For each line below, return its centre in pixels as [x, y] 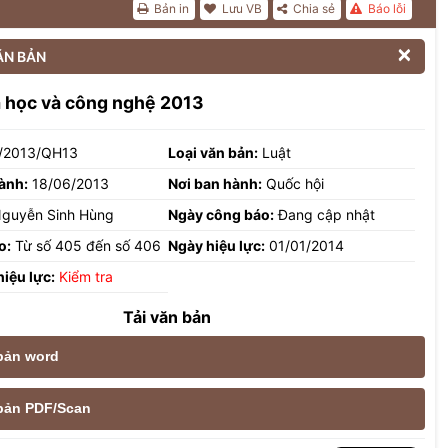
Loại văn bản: [213, 152]
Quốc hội [293, 183]
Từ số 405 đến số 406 [86, 245]
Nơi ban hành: [215, 183]
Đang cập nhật [325, 214]
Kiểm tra [86, 276]
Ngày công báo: [221, 214]
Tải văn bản [167, 316]
